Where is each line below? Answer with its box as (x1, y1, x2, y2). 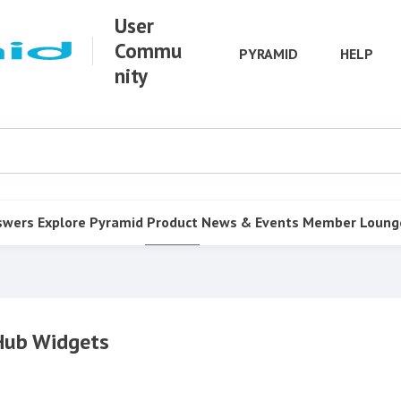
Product (147, 212, 198, 231)
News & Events (201, 212, 299, 231)
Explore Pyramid (38, 212, 143, 231)
